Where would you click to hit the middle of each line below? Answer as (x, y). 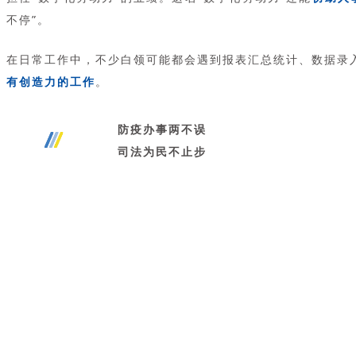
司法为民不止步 (162, 151)
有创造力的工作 (51, 81)
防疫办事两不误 (162, 129)
